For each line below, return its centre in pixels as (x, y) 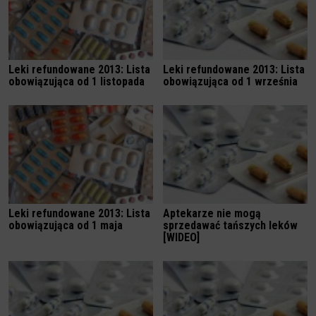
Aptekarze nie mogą (212, 213)
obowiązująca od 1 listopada (77, 81)
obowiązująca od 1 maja (66, 225)
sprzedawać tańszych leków (230, 225)
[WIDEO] (181, 237)
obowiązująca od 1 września (230, 81)
